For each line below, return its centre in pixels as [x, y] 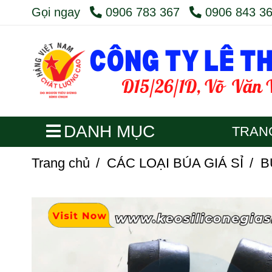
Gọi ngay [56, 12]
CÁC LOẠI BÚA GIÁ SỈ [175, 163]
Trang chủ [61, 163]
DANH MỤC [109, 131]
